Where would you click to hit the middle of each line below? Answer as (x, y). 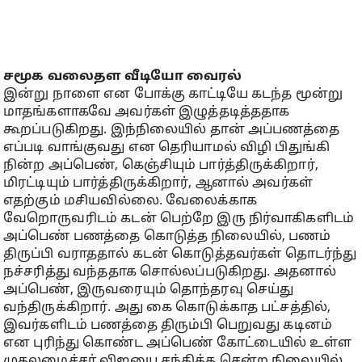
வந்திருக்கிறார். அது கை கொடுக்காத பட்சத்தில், (167, 308)
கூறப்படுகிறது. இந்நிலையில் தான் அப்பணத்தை (171, 130)
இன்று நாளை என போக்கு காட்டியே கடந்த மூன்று (173, 95)
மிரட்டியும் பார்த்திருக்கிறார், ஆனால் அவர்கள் (158, 183)
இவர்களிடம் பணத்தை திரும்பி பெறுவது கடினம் (168, 326)
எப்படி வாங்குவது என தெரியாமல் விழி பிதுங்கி (167, 148)
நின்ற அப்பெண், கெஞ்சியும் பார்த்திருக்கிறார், (161, 166)
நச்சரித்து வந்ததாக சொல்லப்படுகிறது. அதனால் (170, 272)
